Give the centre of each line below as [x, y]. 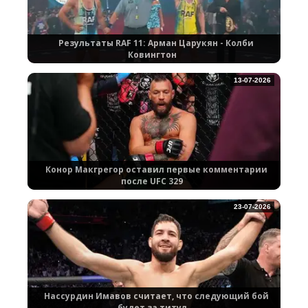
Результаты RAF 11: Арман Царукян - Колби [156, 43]
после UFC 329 [152, 181]
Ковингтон [152, 55]
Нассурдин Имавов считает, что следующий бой [156, 296]
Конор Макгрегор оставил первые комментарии [156, 170]
